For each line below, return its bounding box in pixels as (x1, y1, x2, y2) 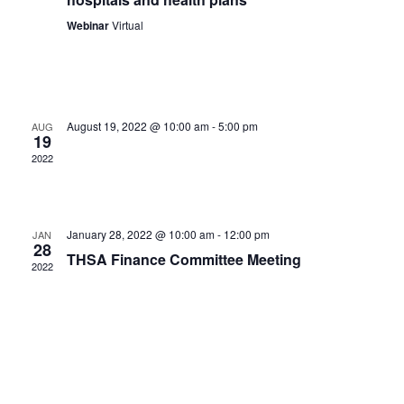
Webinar (66, 17, 112, 33)
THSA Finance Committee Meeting (66, 249, 301, 270)
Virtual (111, 17, 143, 32)
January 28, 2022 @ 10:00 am (66, 226, 215, 242)
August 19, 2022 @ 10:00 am (66, 118, 209, 133)
